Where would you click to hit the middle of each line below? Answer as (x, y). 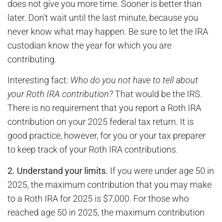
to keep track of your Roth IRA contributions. (93, 150)
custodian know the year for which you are (89, 45)
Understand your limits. (63, 170)
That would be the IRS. (158, 94)
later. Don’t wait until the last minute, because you (103, 17)
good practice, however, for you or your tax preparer (107, 136)
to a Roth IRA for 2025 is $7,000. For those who (98, 198)
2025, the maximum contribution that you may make (110, 184)
